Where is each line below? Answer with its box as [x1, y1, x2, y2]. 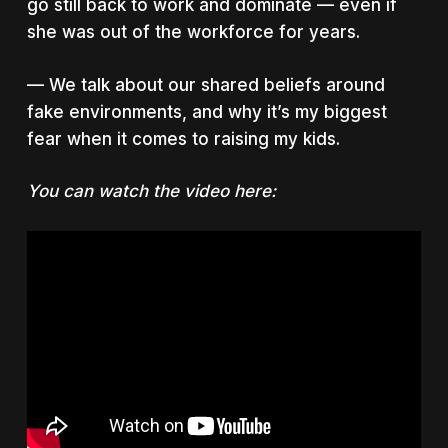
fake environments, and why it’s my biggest [26, 101, 387, 122]
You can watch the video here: [26, 181, 276, 201]
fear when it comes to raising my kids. [26, 128, 340, 149]
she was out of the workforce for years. [26, 22, 360, 42]
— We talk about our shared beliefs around [26, 74, 385, 95]
